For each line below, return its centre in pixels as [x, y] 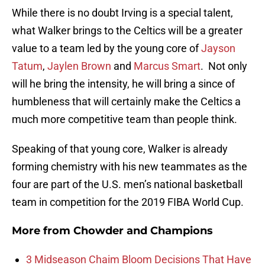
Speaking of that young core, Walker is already [120, 149]
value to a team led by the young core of [106, 49]
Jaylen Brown [79, 66]
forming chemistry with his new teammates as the [130, 167]
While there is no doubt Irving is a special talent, [122, 13]
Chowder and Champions [143, 231]
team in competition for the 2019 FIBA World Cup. [128, 202]
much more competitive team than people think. [125, 119]
